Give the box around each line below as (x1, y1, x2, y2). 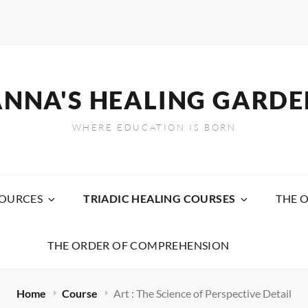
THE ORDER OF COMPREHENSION (47, 238, 230, 252)
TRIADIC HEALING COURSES (83, 191, 236, 205)
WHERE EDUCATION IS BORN (71, 121, 236, 133)
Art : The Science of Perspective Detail (113, 286, 291, 300)
